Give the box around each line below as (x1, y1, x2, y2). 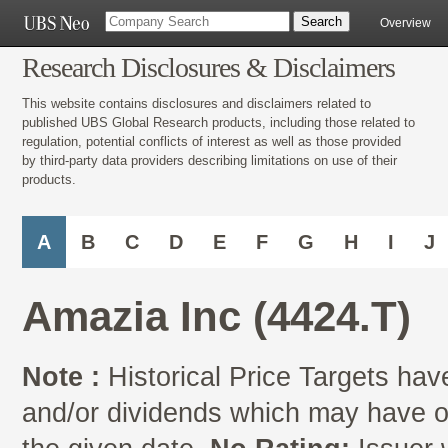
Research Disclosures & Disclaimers (22, 52, 395, 83)
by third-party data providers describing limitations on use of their (22, 152, 397, 168)
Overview (380, 16, 431, 30)
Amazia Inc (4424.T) (22, 293, 411, 341)
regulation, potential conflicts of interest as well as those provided (22, 133, 401, 149)
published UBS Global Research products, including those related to (22, 114, 415, 130)
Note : (22, 362, 100, 393)
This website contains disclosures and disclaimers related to (22, 95, 371, 111)
